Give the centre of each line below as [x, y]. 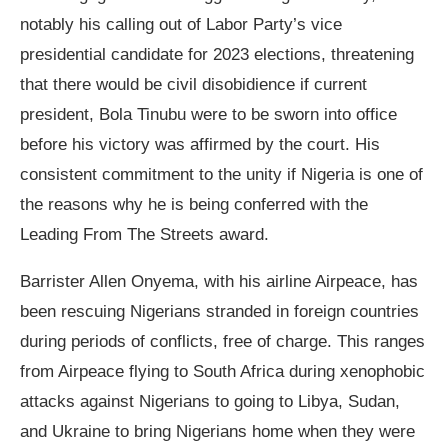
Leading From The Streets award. [144, 235]
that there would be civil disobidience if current [193, 85]
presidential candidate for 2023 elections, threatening [217, 55]
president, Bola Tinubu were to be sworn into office [208, 115]
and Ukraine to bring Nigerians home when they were [217, 432]
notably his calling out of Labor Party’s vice [181, 25]
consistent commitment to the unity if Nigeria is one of [221, 175]
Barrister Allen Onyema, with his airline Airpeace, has [219, 282]
